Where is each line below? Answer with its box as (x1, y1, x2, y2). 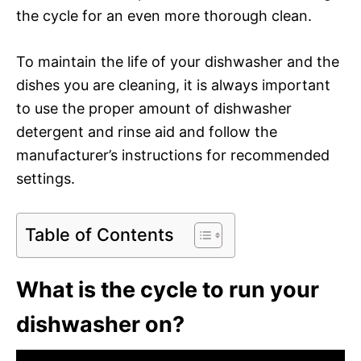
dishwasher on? (16, 310, 185, 338)
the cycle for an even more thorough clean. (16, 6, 312, 24)
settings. (16, 169, 75, 187)
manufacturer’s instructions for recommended (16, 146, 330, 164)
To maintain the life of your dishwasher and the (16, 52, 339, 70)
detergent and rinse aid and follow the (16, 122, 277, 140)
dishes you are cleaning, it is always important (16, 76, 330, 93)
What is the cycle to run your (16, 276, 319, 303)
